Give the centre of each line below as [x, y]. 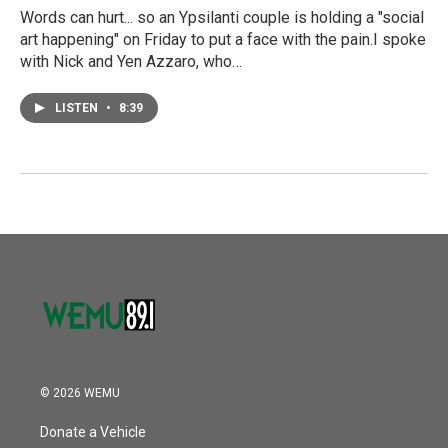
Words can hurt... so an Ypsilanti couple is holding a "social [222, 18]
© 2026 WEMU [80, 393]
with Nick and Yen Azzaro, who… [131, 62]
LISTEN [78, 108]
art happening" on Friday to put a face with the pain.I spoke [223, 40]
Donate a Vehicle [93, 432]
